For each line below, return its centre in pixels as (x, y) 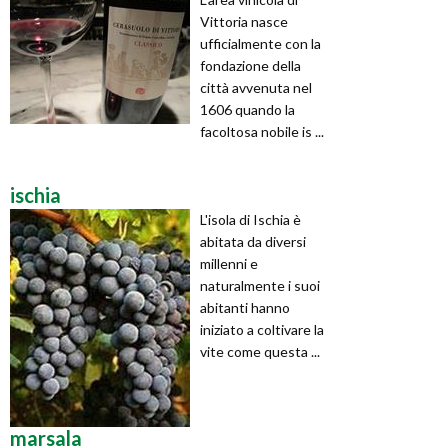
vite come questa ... (260, 351)
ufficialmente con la (260, 43)
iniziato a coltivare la (262, 329)
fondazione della (250, 65)
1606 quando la (247, 109)
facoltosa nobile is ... (262, 131)
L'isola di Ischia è (250, 219)
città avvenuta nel (256, 87)
